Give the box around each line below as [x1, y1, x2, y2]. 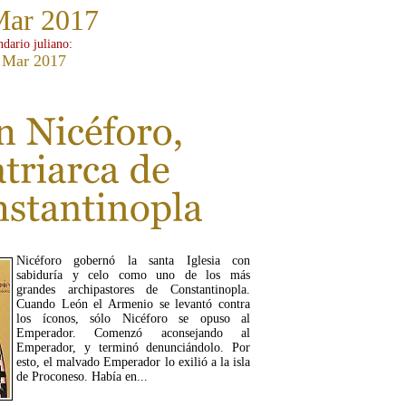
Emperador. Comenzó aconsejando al [16, 326, 250, 341]
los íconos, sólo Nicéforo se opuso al [16, 312, 250, 326]
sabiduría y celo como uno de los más [16, 268, 250, 283]
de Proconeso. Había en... [16, 370, 148, 384]
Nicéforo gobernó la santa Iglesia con [16, 254, 250, 268]
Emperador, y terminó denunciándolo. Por [16, 341, 250, 355]
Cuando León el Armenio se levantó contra [16, 297, 250, 312]
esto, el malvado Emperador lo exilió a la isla [16, 355, 250, 370]
